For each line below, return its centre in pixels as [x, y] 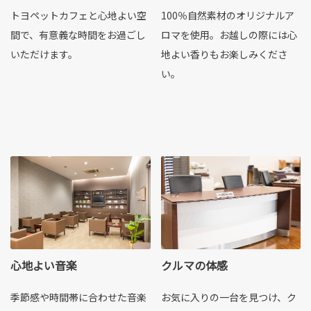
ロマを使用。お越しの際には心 [229, 34]
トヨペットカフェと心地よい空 [78, 15]
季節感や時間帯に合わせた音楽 [78, 297]
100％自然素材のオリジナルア [227, 15]
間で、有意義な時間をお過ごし [78, 34]
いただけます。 [44, 54]
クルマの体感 [194, 266]
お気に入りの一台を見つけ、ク [228, 297]
